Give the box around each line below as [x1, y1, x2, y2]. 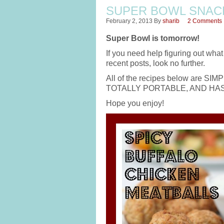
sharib [162, 17, 179, 24]
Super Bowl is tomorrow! [106, 34, 199, 42]
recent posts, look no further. [106, 59, 205, 67]
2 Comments [187, 17, 222, 24]
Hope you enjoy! [106, 99, 164, 107]
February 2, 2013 [106, 17, 152, 24]
